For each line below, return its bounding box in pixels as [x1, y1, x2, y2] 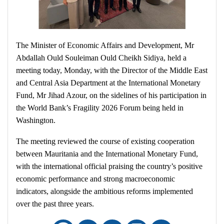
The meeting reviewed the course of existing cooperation [16, 137, 194, 146]
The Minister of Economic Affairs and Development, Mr [16, 41, 194, 50]
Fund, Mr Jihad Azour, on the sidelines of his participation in [16, 91, 206, 100]
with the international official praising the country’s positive [16, 162, 202, 171]
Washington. [16, 116, 55, 125]
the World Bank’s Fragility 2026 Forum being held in [16, 103, 183, 112]
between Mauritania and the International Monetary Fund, [16, 149, 198, 158]
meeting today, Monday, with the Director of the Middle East [16, 66, 207, 75]
